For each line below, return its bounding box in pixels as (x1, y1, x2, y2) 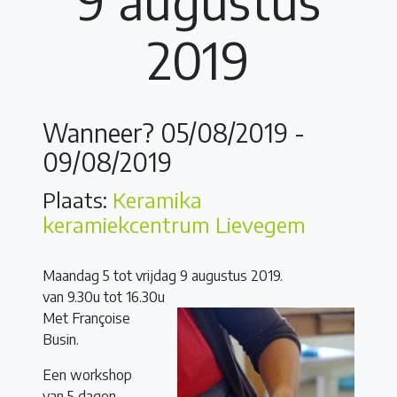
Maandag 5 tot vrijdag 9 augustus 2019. (43, 267, 283, 285)
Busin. (43, 331, 79, 349)
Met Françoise (43, 309, 130, 328)
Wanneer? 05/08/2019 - (43, 116, 305, 148)
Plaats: (43, 186, 113, 214)
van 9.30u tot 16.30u (43, 288, 165, 307)
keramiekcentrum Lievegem (43, 211, 306, 238)
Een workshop (43, 366, 132, 385)
